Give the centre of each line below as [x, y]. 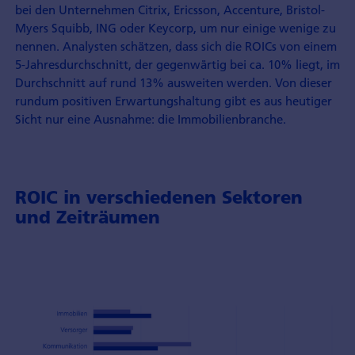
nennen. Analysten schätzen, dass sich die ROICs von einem [176, 46]
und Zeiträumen [87, 217]
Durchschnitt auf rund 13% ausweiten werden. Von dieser [173, 83]
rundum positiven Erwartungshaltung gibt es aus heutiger [173, 101]
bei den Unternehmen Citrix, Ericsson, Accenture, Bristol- [170, 10]
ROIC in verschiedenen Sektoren [158, 197]
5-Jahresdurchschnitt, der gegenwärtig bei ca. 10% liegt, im [177, 65]
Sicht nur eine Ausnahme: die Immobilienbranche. [150, 119]
